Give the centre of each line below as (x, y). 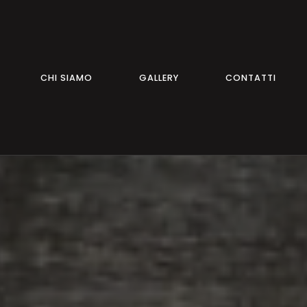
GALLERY (159, 77)
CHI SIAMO (67, 77)
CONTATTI (251, 77)
